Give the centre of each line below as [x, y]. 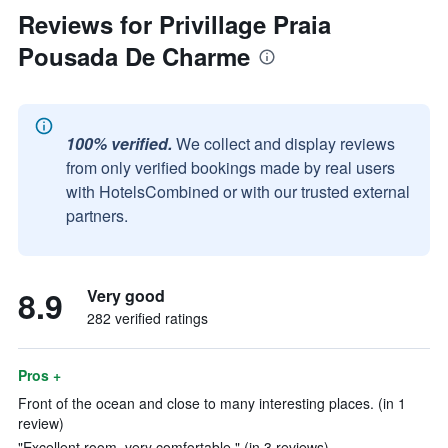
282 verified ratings [147, 318]
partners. [97, 215]
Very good [126, 295]
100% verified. [119, 143]
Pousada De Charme [134, 56]
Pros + [39, 375]
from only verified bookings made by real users [230, 167]
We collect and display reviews [285, 143]
